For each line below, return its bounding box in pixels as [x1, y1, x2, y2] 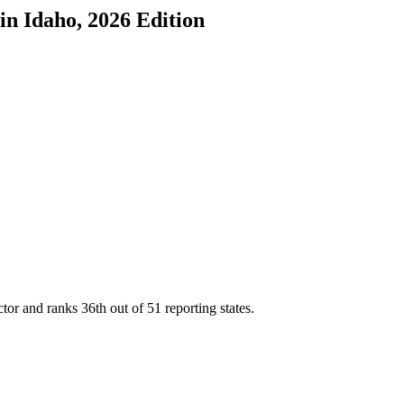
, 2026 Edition [77, 7, 205, 32]
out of [110, 300, 147, 317]
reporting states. [161, 300, 254, 317]
